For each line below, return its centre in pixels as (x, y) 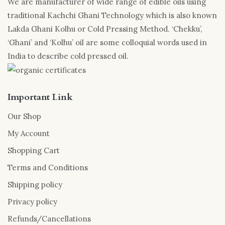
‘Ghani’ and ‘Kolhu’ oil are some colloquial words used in (107, 42)
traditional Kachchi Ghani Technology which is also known (112, 15)
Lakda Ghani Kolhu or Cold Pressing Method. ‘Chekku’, (105, 29)
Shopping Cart (34, 151)
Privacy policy (32, 202)
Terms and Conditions (48, 168)
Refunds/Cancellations (49, 219)
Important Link (40, 97)
